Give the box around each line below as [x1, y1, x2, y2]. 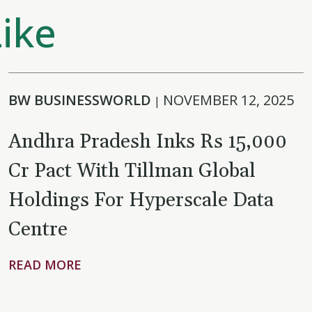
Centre [8, 217, 68, 242]
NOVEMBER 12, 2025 [163, 91, 294, 109]
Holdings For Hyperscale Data [8, 188, 274, 213]
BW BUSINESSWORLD [8, 91, 151, 109]
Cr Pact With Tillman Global [8, 159, 256, 184]
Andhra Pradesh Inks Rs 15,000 [8, 130, 287, 155]
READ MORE [8, 256, 81, 273]
